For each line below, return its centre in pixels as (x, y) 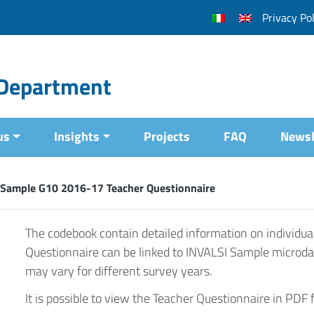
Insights (77, 136)
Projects (167, 136)
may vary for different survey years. (119, 271)
